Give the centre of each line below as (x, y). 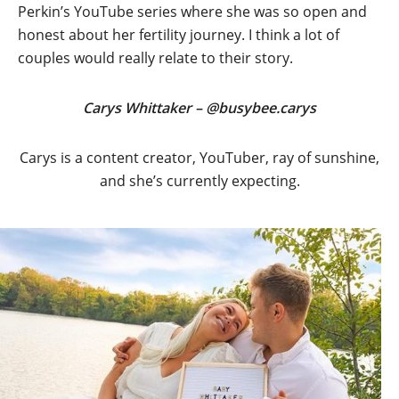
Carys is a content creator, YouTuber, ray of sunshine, (199, 158)
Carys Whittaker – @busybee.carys (199, 108)
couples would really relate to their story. (155, 58)
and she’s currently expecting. (199, 181)
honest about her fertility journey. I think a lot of (179, 35)
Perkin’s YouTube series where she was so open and (192, 12)
